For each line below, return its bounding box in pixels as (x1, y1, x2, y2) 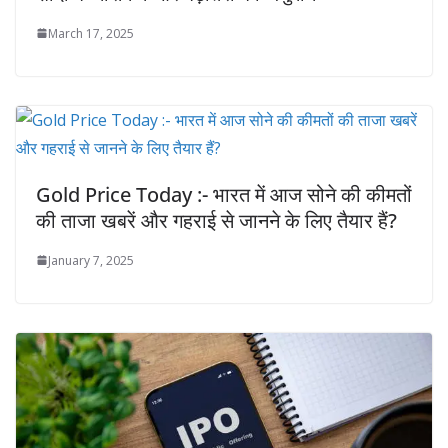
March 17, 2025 (48, 24, 134, 42)
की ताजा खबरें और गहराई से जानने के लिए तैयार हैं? (36, 206, 397, 234)
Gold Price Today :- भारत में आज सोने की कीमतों (36, 180, 412, 208)
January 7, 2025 (48, 251, 134, 269)
